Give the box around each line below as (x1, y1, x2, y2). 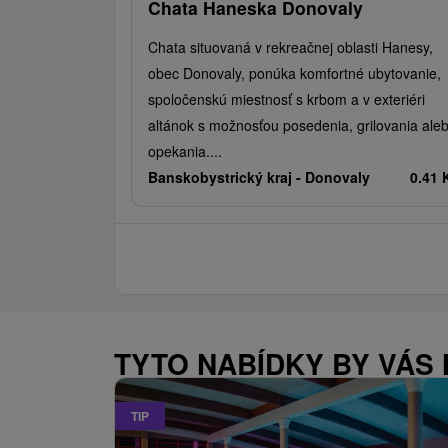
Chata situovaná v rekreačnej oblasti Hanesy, (148, 36, 433, 57)
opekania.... (148, 140, 222, 161)
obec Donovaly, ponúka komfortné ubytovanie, (148, 62, 441, 83)
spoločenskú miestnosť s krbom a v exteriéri (148, 88, 425, 109)
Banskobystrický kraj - (148, 166, 305, 187)
